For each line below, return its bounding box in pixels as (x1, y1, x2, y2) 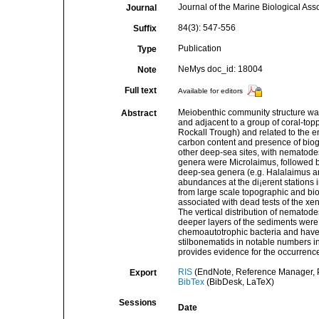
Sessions (118, 298, 157, 308)
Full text (124, 85, 157, 95)
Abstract (120, 108, 157, 118)
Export (129, 268, 157, 278)
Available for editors (177, 87, 243, 95)
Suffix (132, 23, 157, 33)
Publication (177, 43, 221, 53)
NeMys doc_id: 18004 (177, 64, 263, 74)
